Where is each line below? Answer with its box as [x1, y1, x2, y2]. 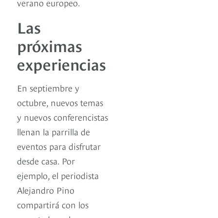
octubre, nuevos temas [17, 96, 103, 109]
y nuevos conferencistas [17, 110, 108, 123]
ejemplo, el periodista [17, 169, 99, 182]
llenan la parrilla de [17, 125, 90, 138]
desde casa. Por [17, 154, 75, 167]
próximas [17, 34, 82, 56]
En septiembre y [17, 81, 79, 94]
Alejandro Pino [17, 183, 74, 196]
